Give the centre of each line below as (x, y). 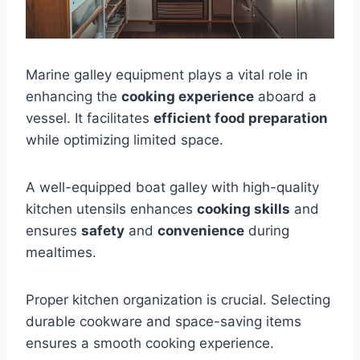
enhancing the (74, 97)
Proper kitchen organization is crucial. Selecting (178, 300)
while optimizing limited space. (125, 140)
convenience (201, 231)
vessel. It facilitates (90, 119)
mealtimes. (61, 253)
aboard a (285, 97)
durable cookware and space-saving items (164, 322)
